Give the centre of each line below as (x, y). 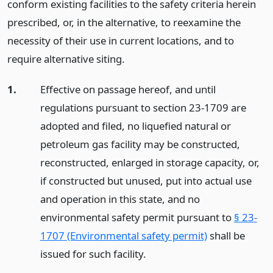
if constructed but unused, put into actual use (146, 181)
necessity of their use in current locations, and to (121, 40)
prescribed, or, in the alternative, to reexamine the (124, 22)
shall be (226, 236)
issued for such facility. (93, 254)
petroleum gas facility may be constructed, (140, 144)
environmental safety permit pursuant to (137, 218)
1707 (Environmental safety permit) (123, 236)
